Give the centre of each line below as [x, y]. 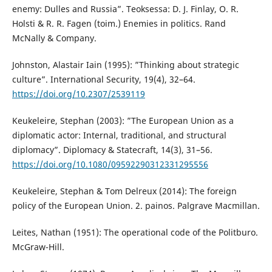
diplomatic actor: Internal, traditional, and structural [119, 135]
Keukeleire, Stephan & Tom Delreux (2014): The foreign [124, 191]
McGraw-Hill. [38, 246]
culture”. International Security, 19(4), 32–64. [104, 79]
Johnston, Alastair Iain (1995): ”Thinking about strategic [125, 64]
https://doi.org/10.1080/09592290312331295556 [110, 164]
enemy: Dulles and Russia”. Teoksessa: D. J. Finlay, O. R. [125, 8]
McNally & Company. [54, 38]
